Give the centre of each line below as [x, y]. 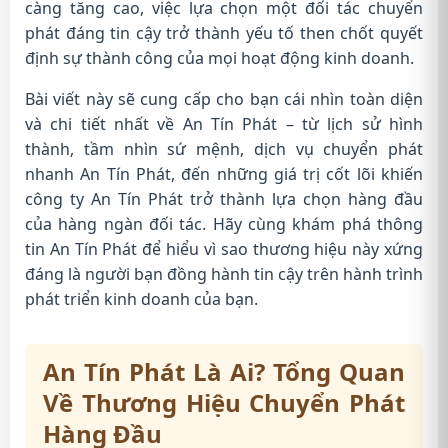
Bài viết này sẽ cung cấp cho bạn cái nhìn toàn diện [224, 99]
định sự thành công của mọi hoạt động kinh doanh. [219, 58]
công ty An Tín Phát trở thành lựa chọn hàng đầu [224, 199]
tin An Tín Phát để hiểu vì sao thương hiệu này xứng [224, 249]
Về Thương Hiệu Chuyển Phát [224, 402]
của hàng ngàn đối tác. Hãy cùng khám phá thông [224, 224]
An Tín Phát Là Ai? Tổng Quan [224, 371]
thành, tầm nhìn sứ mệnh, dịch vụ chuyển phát [224, 149]
